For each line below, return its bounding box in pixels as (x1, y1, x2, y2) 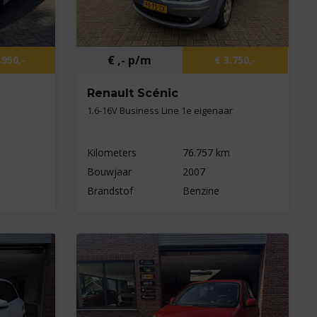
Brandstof (87, 184, 134, 198)
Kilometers (87, 146, 137, 160)
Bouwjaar (87, 165, 132, 179)
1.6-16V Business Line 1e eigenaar (87, 104, 234, 117)
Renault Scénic (87, 86, 179, 100)
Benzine (182, 184, 219, 198)
